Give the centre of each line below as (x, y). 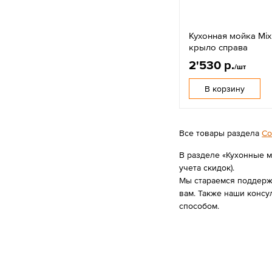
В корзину (225, 88)
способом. (199, 206)
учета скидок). (207, 167)
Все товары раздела (221, 133)
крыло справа (219, 47)
